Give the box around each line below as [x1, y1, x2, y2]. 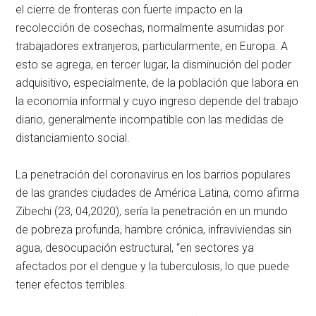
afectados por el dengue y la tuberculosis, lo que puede [16, 260, 290, 274]
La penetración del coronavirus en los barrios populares [16, 168, 291, 182]
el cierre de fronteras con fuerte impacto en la [16, 3, 243, 17]
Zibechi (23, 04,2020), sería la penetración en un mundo [16, 205, 288, 219]
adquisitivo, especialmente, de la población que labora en [16, 76, 299, 90]
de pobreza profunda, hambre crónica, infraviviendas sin [16, 223, 292, 237]
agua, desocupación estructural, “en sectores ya [16, 241, 255, 255]
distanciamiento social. [16, 131, 130, 145]
